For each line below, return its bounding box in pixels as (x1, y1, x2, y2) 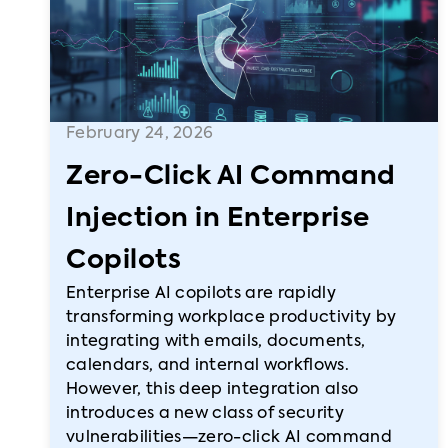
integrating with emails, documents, (66, 334, 366, 350)
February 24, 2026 (66, 126, 214, 142)
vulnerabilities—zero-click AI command (66, 430, 392, 446)
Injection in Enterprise (66, 206, 370, 232)
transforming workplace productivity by (66, 310, 397, 326)
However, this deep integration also (66, 382, 359, 398)
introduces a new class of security (66, 406, 344, 422)
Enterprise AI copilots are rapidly (66, 286, 336, 302)
